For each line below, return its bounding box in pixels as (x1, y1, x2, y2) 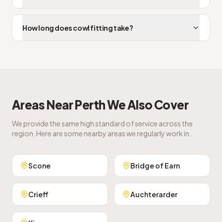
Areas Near (12, 97, 75, 112)
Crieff (28, 190, 49, 199)
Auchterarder (130, 190, 177, 199)
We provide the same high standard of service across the (12, 119, 193, 128)
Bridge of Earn (130, 161, 180, 170)
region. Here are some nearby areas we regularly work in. (12, 129, 191, 138)
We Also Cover (105, 97, 189, 112)
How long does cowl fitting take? (22, 23, 133, 32)
